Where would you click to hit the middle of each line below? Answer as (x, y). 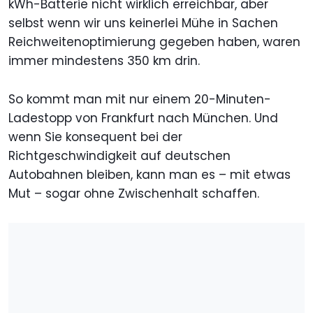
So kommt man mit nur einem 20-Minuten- (140, 100)
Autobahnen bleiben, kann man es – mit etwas (150, 175)
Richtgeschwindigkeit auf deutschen (119, 156)
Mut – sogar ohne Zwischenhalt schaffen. (134, 194)
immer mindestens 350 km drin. (104, 61)
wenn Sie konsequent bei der (95, 137)
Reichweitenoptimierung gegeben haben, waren (154, 42)
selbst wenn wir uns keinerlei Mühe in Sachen (143, 23)
